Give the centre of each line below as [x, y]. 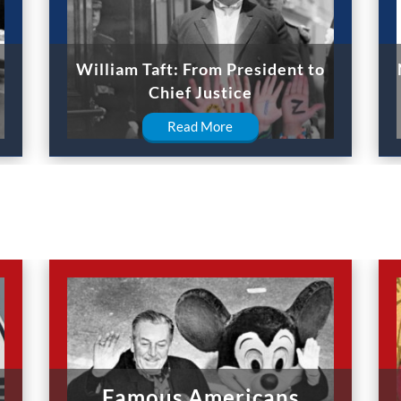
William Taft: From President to [200, 68]
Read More [200, 126]
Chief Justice [200, 92]
